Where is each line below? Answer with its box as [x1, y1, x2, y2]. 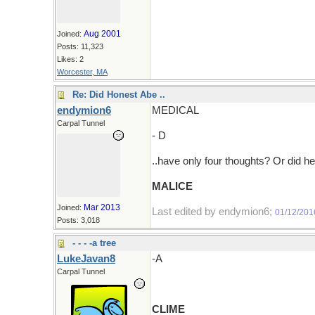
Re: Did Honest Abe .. [72, 89, 165, 100]
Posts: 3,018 [57, 216, 100, 224]
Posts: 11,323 [57, 42, 103, 51]
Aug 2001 [84, 29, 121, 39]
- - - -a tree [72, 238, 116, 248]
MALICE [152, 181, 193, 192]
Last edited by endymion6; [152, 206, 275, 217]
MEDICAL [152, 105, 199, 116]
